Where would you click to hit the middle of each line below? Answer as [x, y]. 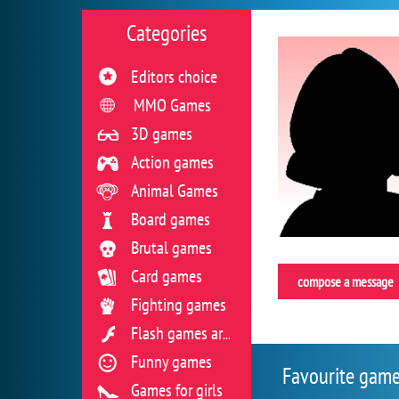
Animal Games [175, 191]
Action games [172, 162]
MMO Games [172, 105]
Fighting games [179, 305]
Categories [167, 33]
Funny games [171, 362]
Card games [167, 276]
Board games [171, 219]
